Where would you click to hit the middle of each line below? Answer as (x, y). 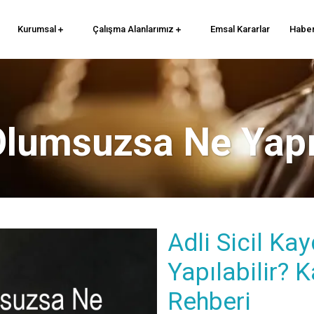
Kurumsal (37, 29)
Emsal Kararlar (240, 29)
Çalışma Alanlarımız (134, 29)
